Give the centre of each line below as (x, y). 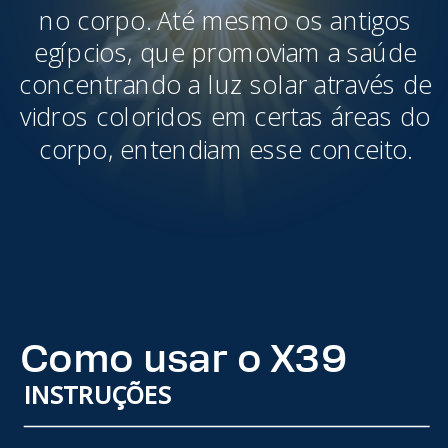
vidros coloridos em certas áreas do (225, 116)
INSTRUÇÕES (97, 395)
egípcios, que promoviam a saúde (225, 51)
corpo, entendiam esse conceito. (225, 148)
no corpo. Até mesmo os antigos (225, 19)
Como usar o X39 (183, 359)
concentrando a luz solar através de (225, 84)
